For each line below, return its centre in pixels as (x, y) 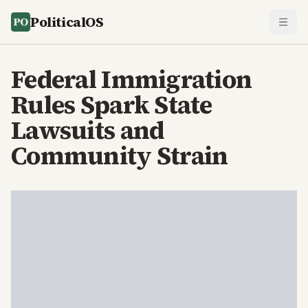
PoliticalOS (67, 22)
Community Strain (120, 156)
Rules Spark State (112, 105)
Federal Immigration (132, 79)
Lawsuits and (88, 130)
